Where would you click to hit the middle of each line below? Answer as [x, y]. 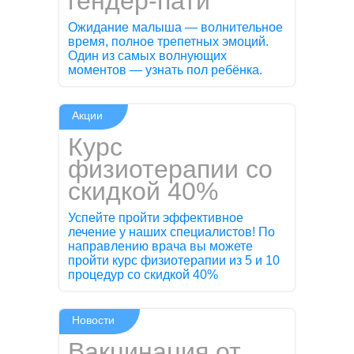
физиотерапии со [171, 169]
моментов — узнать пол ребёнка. [166, 70]
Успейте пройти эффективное [156, 218]
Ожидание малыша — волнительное [176, 27]
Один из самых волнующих [148, 55]
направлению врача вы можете [161, 247]
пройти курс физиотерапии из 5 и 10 [174, 261]
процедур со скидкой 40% [143, 275]
